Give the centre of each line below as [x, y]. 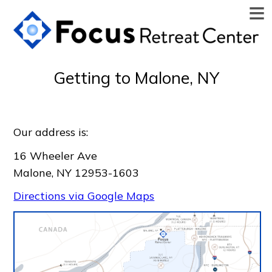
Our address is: [51, 132]
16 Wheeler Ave [56, 155]
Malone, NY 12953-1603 [76, 172]
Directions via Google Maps [84, 196]
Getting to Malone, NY [136, 77]
